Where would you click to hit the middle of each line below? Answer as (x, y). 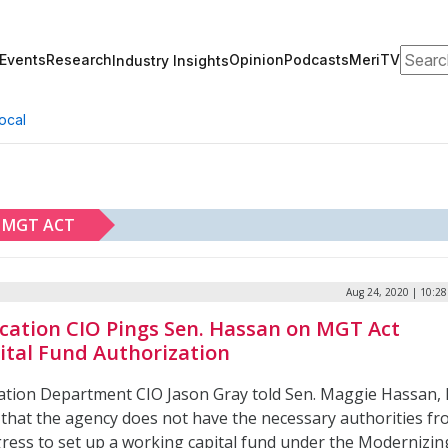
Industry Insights (170, 60)
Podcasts (316, 59)
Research (79, 59)
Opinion (256, 59)
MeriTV (374, 59)
